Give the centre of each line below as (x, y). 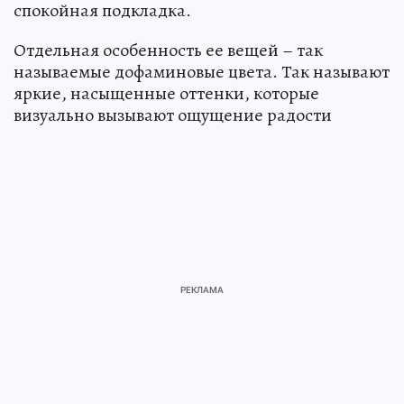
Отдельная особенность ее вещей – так (168, 50)
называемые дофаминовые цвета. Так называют (202, 71)
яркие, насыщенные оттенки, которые (166, 93)
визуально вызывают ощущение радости (173, 115)
